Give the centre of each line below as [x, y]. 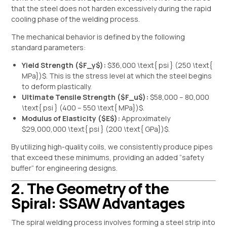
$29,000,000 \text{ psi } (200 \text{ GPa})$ [95, 129]
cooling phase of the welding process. [76, 19]
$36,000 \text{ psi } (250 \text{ [160, 65]
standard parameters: [49, 48]
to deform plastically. [57, 87]
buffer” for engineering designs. [65, 168]
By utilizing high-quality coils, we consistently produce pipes [112, 147]
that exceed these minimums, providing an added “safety [108, 158]
